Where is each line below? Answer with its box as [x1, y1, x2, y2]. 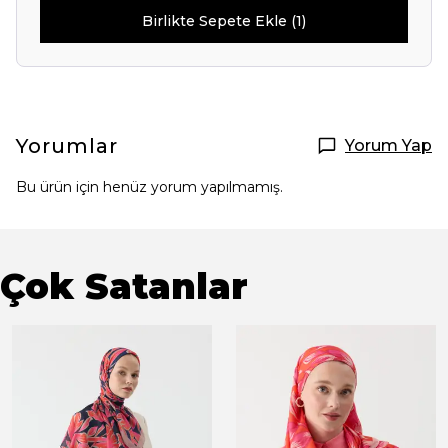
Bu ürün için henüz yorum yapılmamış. [16, 178, 283, 196]
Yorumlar [16, 134, 118, 158]
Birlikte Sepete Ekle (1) [141, 12, 306, 30]
